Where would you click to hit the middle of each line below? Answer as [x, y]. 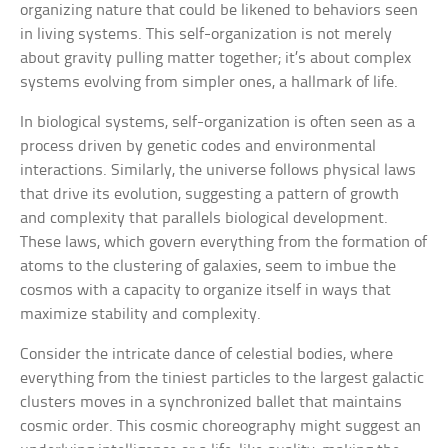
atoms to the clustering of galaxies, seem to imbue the [208, 267]
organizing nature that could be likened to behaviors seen [219, 11]
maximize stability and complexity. [141, 315]
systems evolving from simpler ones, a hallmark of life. [209, 83]
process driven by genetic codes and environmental [198, 147]
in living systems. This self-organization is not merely [206, 35]
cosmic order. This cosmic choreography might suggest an [221, 427]
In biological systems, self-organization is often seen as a [218, 123]
